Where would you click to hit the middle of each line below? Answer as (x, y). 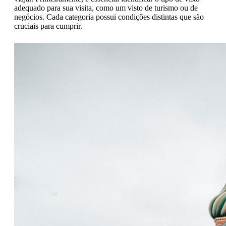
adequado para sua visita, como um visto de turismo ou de (106, 8)
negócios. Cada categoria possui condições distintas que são (109, 17)
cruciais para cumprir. (48, 26)
